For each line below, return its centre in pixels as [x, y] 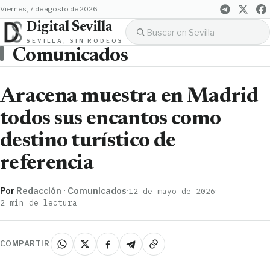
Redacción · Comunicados [71, 190]
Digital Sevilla [70, 27]
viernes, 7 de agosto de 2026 [51, 9]
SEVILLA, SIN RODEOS [75, 40]
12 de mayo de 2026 [172, 191]
